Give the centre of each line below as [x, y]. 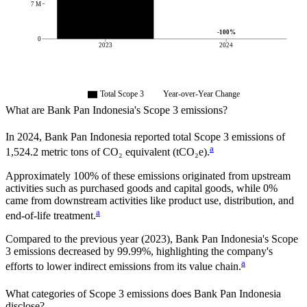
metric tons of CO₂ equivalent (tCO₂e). [125, 152]
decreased [79, 251]
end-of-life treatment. [51, 215]
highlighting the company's [214, 251]
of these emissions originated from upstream [195, 175]
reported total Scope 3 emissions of [208, 137]
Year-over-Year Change [201, 94]
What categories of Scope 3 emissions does [100, 293]
